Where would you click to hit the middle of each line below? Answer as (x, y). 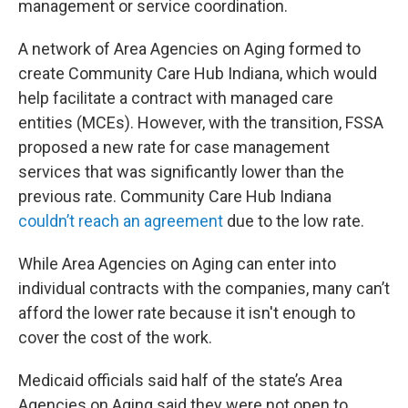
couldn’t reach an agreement (121, 221)
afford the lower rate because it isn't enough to (187, 313)
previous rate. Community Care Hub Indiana (175, 196)
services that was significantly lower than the (181, 172)
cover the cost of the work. (115, 337)
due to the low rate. (294, 221)
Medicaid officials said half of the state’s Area (180, 380)
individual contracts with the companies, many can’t (204, 288)
